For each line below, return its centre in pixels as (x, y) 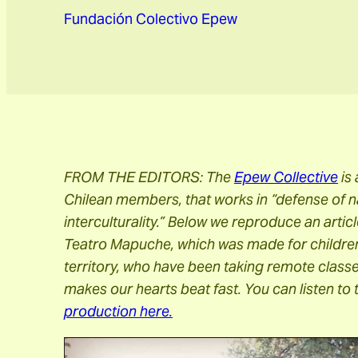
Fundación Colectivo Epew (151, 19)
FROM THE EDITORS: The (149, 177)
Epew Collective (286, 177)
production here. (118, 311)
